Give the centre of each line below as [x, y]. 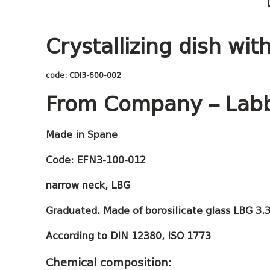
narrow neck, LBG [88, 185]
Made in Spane [82, 135]
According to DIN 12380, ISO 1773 [128, 236]
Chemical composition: [109, 262]
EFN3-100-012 [111, 160]
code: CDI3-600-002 [83, 75]
